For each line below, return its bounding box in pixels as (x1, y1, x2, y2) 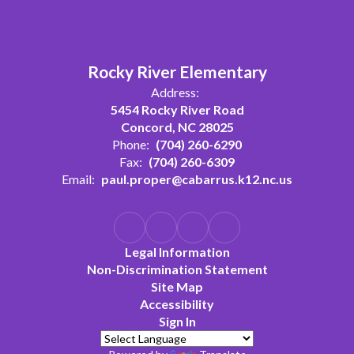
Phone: (112, 137, 149, 152)
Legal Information (124, 244, 230, 259)
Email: (62, 171, 95, 186)
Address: (151, 85, 199, 100)
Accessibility (140, 296, 214, 311)
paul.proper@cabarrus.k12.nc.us (101, 171, 292, 186)
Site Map (151, 279, 203, 294)
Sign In (158, 314, 196, 329)
